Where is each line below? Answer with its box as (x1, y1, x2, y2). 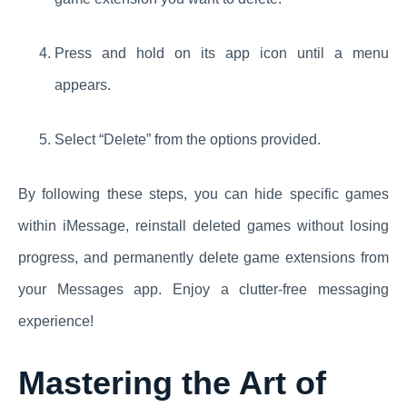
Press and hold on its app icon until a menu (55, 45, 389, 62)
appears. (55, 77, 111, 94)
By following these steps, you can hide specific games (18, 186, 389, 203)
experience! (18, 313, 94, 330)
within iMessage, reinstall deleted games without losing (18, 218, 389, 234)
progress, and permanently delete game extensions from (18, 250, 389, 266)
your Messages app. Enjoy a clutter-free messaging (18, 282, 389, 298)
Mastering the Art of (18, 364, 326, 402)
